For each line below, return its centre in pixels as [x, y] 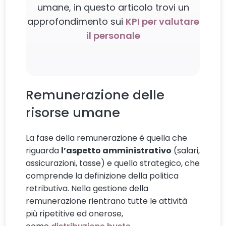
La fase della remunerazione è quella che [107, 138]
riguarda [44, 151]
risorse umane [73, 113]
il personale [113, 36]
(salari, [186, 151]
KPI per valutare [162, 22]
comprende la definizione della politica [102, 176]
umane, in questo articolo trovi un [113, 8]
